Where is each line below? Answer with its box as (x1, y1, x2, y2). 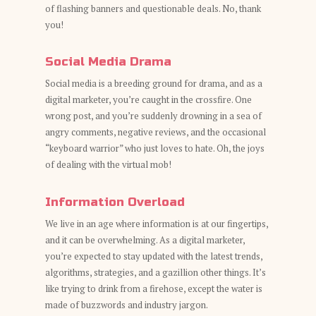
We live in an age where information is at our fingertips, (45, 217, 268, 230)
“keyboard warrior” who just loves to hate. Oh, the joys (45, 142, 265, 154)
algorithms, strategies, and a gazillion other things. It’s (45, 265, 266, 279)
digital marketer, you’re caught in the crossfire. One (45, 93, 252, 106)
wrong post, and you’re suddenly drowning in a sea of (45, 109, 262, 122)
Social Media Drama (45, 54, 171, 69)
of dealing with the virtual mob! (45, 158, 171, 171)
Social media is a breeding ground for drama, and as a (45, 77, 262, 90)
